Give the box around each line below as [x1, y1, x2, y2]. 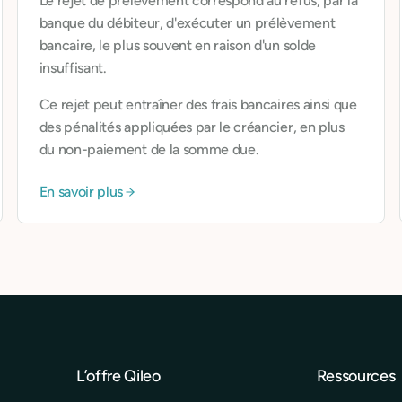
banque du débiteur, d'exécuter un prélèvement [39, 14, 336, 31]
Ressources [316, 366, 396, 386]
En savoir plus [39, 183, 124, 200]
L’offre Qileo [76, 366, 161, 386]
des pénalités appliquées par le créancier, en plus [39, 118, 345, 135]
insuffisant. [39, 59, 107, 76]
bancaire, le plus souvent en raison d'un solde [39, 37, 316, 54]
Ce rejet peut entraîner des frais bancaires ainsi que [39, 96, 357, 113]
